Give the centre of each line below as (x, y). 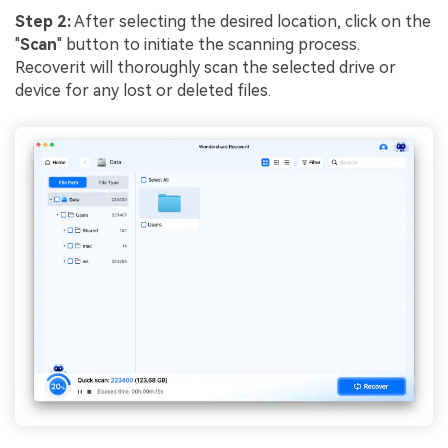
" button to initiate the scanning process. (208, 44)
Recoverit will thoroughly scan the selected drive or (205, 67)
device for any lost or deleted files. (143, 90)
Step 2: (43, 21)
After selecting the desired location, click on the (251, 21)
